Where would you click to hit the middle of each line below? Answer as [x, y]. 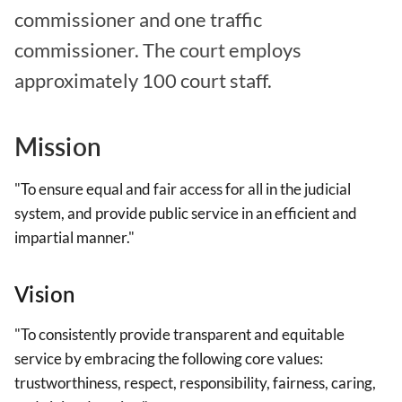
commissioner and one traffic [138, 19]
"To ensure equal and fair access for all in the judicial [183, 189]
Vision [45, 294]
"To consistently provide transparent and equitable [179, 335]
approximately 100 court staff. [143, 80]
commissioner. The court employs [158, 50]
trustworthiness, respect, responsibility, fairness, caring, [195, 383]
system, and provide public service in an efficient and [186, 214]
